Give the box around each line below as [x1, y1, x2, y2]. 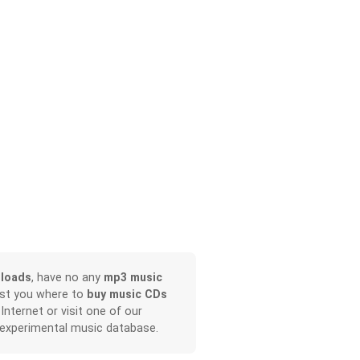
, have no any [31, 271, 104, 284]
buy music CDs [86, 288, 167, 301]
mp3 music [103, 271, 162, 284]
